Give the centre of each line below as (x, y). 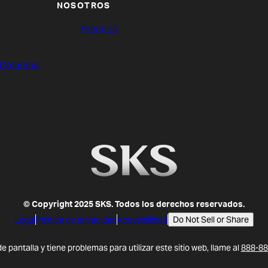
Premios (99, 29)
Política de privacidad (76, 219)
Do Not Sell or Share (211, 219)
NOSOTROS (83, 7)
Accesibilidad (142, 219)
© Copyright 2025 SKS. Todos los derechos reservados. (134, 205)
